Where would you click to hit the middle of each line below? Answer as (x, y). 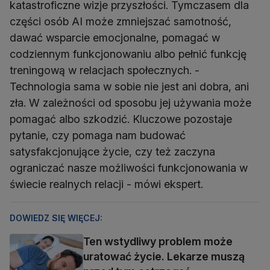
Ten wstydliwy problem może (158, 242)
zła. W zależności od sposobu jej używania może (130, 103)
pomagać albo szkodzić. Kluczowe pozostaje (121, 119)
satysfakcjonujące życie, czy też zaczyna (112, 152)
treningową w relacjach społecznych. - (105, 71)
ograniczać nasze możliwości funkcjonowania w (129, 168)
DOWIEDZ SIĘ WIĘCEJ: (56, 218)
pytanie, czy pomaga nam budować (98, 136)
